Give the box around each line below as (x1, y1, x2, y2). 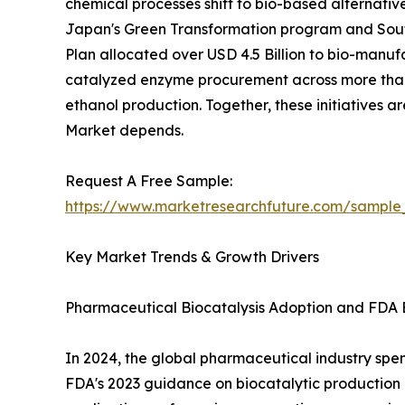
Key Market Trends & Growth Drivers (65, 247, 319, 266)
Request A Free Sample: (65, 171, 232, 190)
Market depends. (65, 120, 184, 139)
